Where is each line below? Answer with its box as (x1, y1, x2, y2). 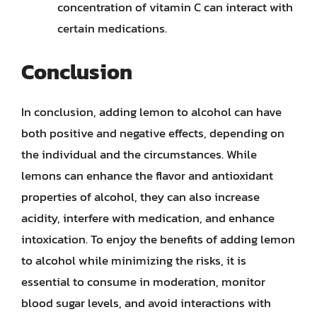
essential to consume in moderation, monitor (21, 272, 265, 291)
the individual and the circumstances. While (21, 144, 257, 163)
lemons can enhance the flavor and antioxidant (21, 166, 273, 185)
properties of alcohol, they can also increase (21, 187, 260, 206)
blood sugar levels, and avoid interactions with (21, 293, 271, 312)
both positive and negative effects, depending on (21, 123, 284, 142)
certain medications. (57, 19, 167, 38)
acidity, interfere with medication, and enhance (21, 208, 275, 227)
